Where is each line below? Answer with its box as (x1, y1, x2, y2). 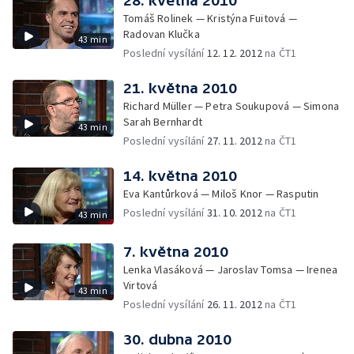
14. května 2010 (123, 168, 237, 184)
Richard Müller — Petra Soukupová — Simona (123, 99, 340, 113)
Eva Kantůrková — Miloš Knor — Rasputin (123, 186, 319, 201)
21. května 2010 (123, 80, 237, 96)
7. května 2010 (123, 243, 228, 260)
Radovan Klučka (123, 27, 200, 41)
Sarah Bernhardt (123, 115, 202, 129)
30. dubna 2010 (123, 331, 232, 348)
